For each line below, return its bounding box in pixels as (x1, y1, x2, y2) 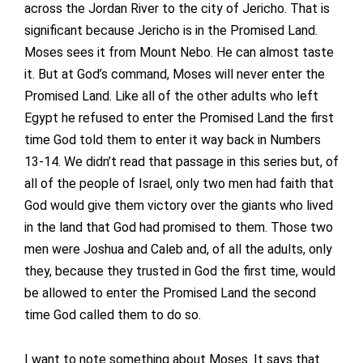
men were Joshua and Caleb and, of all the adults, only (24, 241, 332, 258)
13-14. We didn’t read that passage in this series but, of (24, 154, 339, 170)
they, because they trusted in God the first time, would (24, 263, 335, 280)
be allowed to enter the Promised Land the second (24, 285, 316, 301)
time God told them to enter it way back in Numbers (24, 132, 321, 148)
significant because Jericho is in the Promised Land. (24, 23, 318, 39)
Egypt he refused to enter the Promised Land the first (24, 110, 334, 126)
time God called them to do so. (24, 307, 201, 323)
